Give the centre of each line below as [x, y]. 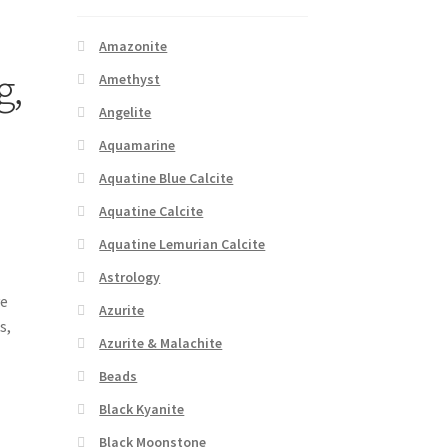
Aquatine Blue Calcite [166, 177]
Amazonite [133, 45]
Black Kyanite [142, 408]
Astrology [130, 276]
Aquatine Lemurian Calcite [182, 243]
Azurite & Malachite [161, 342]
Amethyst [130, 78]
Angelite [125, 111]
